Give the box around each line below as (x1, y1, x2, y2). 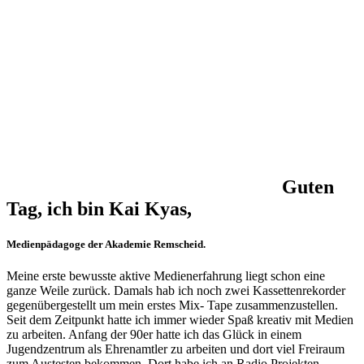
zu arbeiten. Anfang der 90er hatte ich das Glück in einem (6, 327, 301, 341)
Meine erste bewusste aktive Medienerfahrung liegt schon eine (6, 268, 325, 283)
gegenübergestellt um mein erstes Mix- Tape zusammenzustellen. (6, 297, 338, 312)
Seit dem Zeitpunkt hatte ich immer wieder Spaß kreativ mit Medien (6, 312, 353, 327)
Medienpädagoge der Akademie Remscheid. (6, 237, 206, 250)
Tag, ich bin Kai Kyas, (6, 197, 192, 219)
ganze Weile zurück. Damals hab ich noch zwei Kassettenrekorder (6, 283, 345, 297)
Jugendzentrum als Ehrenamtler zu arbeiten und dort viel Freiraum (6, 341, 344, 356)
